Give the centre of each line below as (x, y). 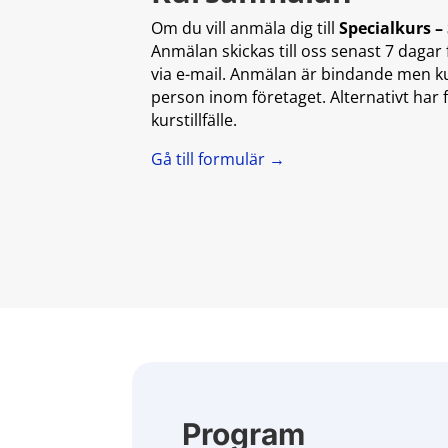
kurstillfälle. (193, 119)
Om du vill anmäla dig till (244, 27)
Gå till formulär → (217, 158)
